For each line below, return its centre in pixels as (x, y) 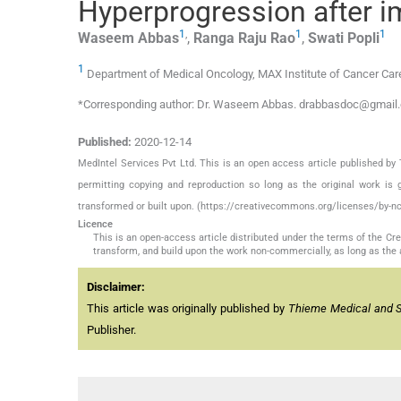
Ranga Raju (230, 38)
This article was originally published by (188, 308)
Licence (95, 224)
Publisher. (111, 329)
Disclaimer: (116, 286)
